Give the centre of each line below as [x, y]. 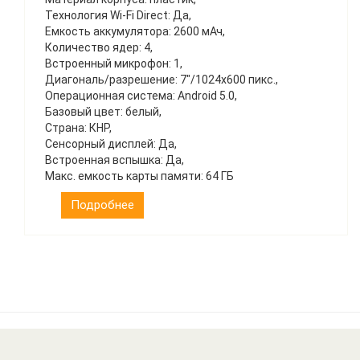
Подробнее [102, 205]
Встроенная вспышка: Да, [115, 160]
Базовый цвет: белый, [103, 112]
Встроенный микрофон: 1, [114, 63]
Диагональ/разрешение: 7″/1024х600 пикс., [162, 80]
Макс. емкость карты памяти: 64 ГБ [139, 176]
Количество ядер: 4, [99, 47]
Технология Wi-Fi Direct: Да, [118, 15]
